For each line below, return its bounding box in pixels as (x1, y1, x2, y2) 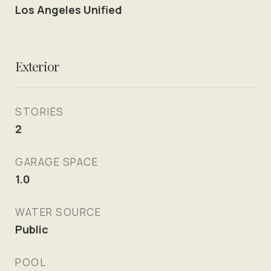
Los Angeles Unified (15, 2, 122, 17)
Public (15, 222, 48, 237)
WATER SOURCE (15, 205, 101, 219)
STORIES (15, 105, 64, 119)
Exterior (15, 57, 59, 74)
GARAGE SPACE (15, 155, 98, 169)
